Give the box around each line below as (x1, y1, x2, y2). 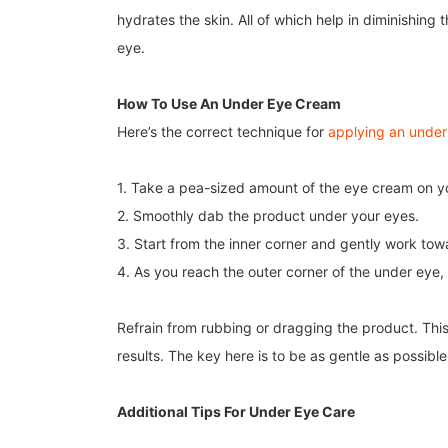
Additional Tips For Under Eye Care (117, 403, 355, 421)
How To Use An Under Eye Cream (117, 95, 341, 113)
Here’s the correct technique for (117, 123, 328, 141)
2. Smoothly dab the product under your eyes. (117, 207, 419, 225)
